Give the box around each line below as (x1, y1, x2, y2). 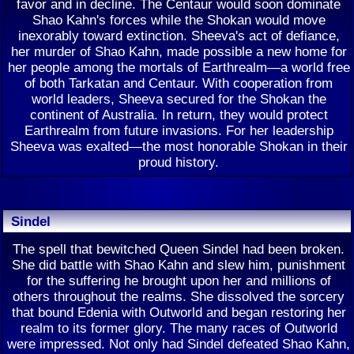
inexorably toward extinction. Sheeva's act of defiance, (17, 28, 340, 43)
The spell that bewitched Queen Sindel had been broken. (13, 241, 345, 257)
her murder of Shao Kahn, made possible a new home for (10, 43, 347, 59)
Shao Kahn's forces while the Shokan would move (32, 12, 326, 28)
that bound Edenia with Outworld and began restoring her (11, 304, 346, 320)
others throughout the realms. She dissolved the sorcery (13, 288, 345, 304)
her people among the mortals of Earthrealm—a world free (7, 59, 350, 75)
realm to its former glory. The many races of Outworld (20, 320, 337, 336)
